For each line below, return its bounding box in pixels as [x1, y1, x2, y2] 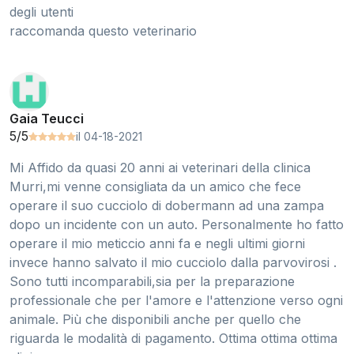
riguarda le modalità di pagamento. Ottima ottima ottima [9, 330, 337, 347]
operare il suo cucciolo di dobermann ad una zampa [9, 198, 324, 214]
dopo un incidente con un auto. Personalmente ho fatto [9, 217, 344, 233]
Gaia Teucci [9, 111, 84, 127]
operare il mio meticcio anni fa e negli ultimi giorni [9, 235, 305, 252]
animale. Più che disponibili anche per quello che [9, 311, 301, 328]
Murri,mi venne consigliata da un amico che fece [9, 179, 301, 195]
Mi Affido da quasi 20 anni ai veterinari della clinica [9, 160, 311, 176]
